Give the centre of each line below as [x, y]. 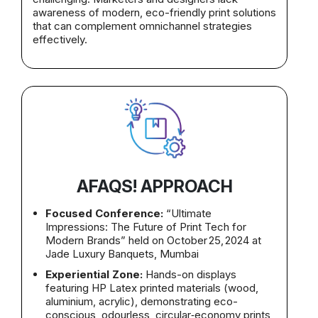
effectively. [60, 40]
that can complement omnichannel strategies [142, 26]
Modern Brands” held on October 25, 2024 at [153, 241]
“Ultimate [187, 214]
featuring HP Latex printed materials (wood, [152, 288]
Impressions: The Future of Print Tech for [146, 227]
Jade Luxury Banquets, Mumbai [122, 254]
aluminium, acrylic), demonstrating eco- [142, 302]
